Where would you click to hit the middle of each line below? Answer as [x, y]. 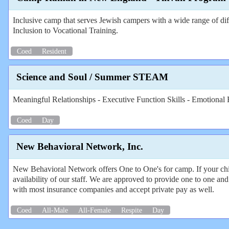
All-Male [55, 210]
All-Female [95, 210]
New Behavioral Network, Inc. [80, 146]
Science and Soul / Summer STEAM [92, 77]
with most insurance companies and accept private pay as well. [113, 189]
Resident [54, 51]
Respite [132, 210]
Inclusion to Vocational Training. [65, 30]
